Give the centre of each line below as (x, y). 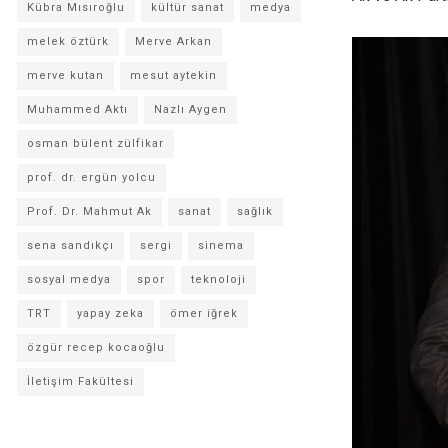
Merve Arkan (173, 41)
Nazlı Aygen (190, 109)
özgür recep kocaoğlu (96, 347)
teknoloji (218, 279)
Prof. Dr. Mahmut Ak (89, 211)
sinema (221, 245)
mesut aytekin (173, 75)
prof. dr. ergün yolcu (91, 177)
